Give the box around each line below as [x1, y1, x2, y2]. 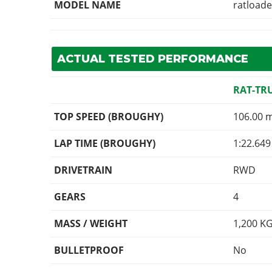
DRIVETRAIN [54, 163, 113, 177]
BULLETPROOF [54, 243, 124, 257]
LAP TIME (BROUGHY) [54, 137, 156, 151]
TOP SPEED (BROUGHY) [54, 110, 164, 124]
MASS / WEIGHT [54, 217, 128, 231]
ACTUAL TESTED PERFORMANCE [56, 52, 248, 66]
